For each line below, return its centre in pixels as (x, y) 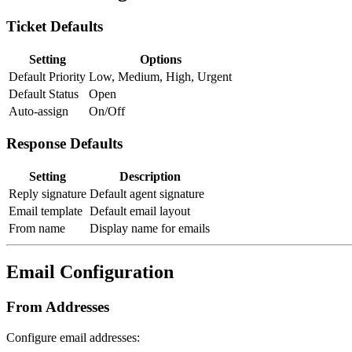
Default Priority (47, 76)
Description (150, 177)
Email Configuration (90, 272)
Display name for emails (150, 229)
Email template (46, 211)
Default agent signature (147, 194)
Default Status (44, 93)
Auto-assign (38, 111)
